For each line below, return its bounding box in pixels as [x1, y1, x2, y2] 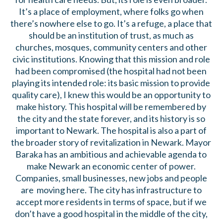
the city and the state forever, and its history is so [17, 113, 205, 124]
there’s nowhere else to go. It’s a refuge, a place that [10, 18, 212, 29]
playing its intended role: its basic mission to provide [12, 77, 210, 89]
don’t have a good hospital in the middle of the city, [14, 208, 208, 220]
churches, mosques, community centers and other [15, 42, 207, 53]
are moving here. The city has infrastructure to [20, 184, 202, 196]
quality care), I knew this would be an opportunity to [11, 89, 211, 101]
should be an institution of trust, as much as [28, 30, 194, 41]
